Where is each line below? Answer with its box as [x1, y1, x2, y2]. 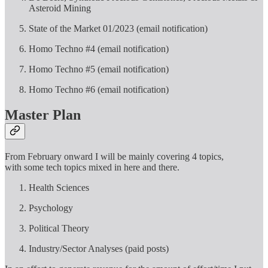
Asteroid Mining [29, 3, 91, 14]
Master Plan [5, 107, 81, 123]
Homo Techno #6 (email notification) [29, 84, 169, 95]
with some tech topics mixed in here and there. [5, 162, 179, 172]
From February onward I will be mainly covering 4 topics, [5, 151, 224, 162]
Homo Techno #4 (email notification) [29, 44, 169, 54]
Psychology [29, 203, 73, 213]
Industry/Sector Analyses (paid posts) [29, 243, 169, 254]
